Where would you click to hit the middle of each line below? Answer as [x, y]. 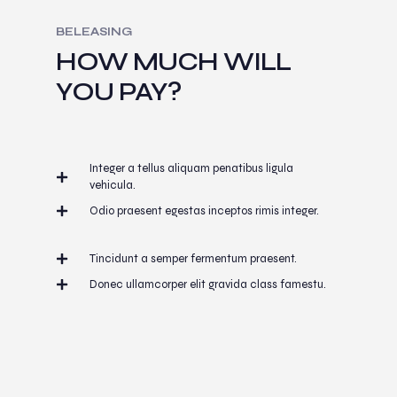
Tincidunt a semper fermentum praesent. [193, 258]
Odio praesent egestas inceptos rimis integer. [204, 210]
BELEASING [94, 31]
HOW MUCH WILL [173, 61]
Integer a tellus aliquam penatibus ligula [191, 168]
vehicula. [112, 185]
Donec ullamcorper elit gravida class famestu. [207, 284]
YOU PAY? [119, 91]
